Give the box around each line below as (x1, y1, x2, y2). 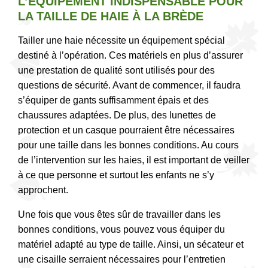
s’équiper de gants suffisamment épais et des (18, 95, 209, 106)
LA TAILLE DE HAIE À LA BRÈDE (18, 10, 203, 23)
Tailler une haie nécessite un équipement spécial (18, 35, 225, 46)
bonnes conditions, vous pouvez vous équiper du (18, 224, 225, 235)
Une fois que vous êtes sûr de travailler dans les (18, 209, 221, 220)
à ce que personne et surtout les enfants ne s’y (18, 170, 214, 181)
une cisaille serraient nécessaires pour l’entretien (18, 254, 226, 265)
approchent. (18, 185, 68, 196)
